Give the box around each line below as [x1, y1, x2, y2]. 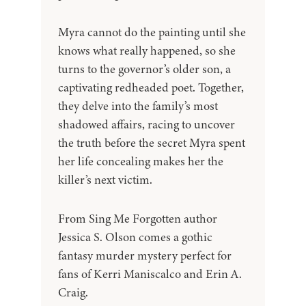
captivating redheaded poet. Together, [58, 79, 244, 96]
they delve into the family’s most [58, 98, 218, 115]
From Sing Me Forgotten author [58, 210, 217, 227]
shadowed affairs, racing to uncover [58, 116, 235, 133]
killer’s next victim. [58, 171, 152, 189]
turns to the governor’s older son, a [58, 61, 231, 78]
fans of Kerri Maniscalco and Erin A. [58, 266, 242, 283]
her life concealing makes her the [58, 153, 223, 170]
